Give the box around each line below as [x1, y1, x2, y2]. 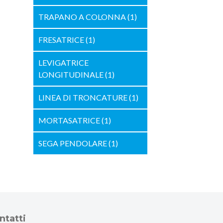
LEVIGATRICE [38, 58, 89, 67]
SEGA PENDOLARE [38, 138, 109, 148]
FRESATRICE [38, 35, 86, 44]
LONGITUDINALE [38, 70, 105, 79]
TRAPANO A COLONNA [38, 12, 127, 21]
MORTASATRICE [38, 115, 102, 125]
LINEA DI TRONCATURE [38, 93, 129, 102]
